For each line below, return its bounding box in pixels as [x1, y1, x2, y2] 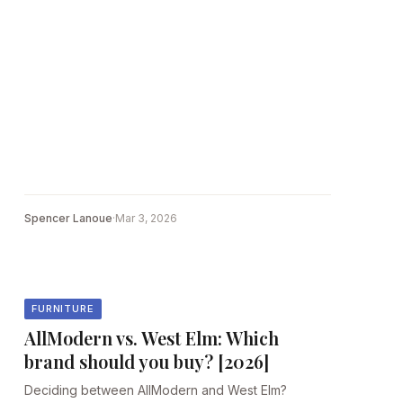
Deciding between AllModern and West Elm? [23, 381, 287, 398]
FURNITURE [31, 302, 94, 316]
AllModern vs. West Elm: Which [23, 325, 279, 350]
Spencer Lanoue [23, 211, 112, 226]
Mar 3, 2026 [114, 211, 177, 226]
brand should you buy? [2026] [23, 348, 269, 373]
